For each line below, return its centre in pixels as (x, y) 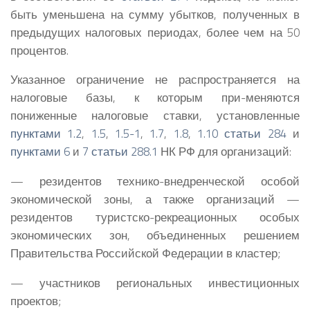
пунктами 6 (40, 152)
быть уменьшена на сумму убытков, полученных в (155, 14)
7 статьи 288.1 (120, 152)
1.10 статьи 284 (242, 134)
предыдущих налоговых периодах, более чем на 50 (155, 32)
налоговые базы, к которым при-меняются (155, 98)
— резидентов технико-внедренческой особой (155, 181)
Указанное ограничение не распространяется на (155, 80)
